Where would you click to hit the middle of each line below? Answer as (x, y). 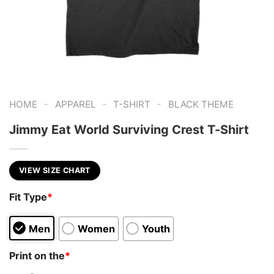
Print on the (37, 255)
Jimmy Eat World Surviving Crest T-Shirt (129, 129)
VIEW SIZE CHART (55, 170)
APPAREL (75, 104)
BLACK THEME (201, 104)
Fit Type (28, 197)
